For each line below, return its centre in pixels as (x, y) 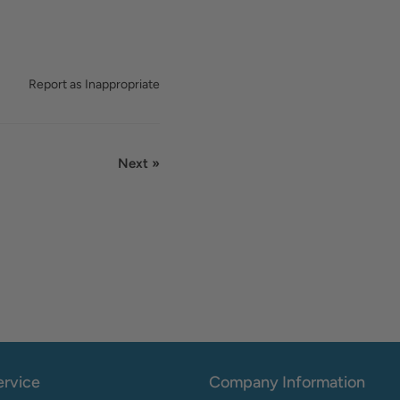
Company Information (287, 382)
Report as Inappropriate (94, 84)
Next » (139, 163)
